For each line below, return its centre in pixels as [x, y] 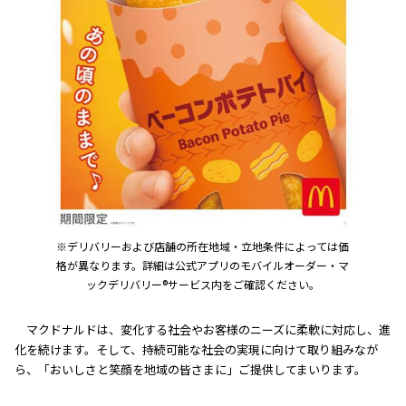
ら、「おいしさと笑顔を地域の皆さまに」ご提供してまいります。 [190, 369]
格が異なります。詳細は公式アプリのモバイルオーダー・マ [203, 265]
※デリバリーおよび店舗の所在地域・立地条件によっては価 [203, 246]
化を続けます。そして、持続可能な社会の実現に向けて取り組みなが [196, 349]
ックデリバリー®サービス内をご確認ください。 [203, 284]
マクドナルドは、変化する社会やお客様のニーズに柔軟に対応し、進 [208, 329]
